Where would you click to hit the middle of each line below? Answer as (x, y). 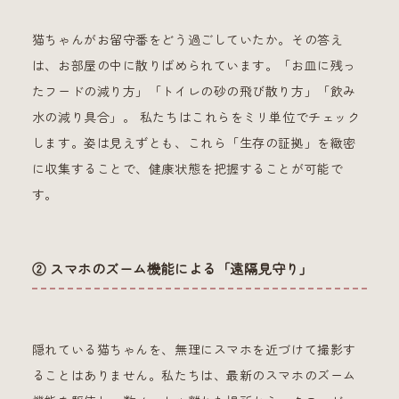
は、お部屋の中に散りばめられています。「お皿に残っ (194, 66)
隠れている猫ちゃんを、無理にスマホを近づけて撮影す (194, 350)
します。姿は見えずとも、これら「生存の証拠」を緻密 (194, 144)
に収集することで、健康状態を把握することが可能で (187, 170)
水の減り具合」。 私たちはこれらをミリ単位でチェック (196, 118)
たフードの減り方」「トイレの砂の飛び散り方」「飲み (194, 92)
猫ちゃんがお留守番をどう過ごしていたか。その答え (187, 41)
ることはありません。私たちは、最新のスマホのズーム (194, 376)
